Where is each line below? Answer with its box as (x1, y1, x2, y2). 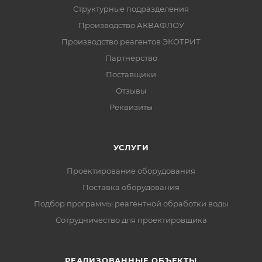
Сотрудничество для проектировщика (55, 215, 207, 225)
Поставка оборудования (82, 182, 180, 192)
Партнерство (105, 53, 157, 63)
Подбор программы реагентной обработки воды (34, 198, 228, 208)
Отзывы (116, 85, 146, 95)
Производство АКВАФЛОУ (78, 20, 184, 30)
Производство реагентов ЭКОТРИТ (61, 36, 201, 46)
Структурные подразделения (73, 4, 189, 13)
